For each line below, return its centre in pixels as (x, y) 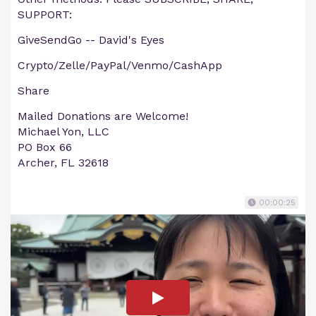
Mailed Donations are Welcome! (103, 116)
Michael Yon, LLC (63, 132)
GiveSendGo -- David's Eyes (91, 40)
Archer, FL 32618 (63, 163)
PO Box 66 (45, 147)
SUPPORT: (45, 15)
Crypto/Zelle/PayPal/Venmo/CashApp (120, 66)
